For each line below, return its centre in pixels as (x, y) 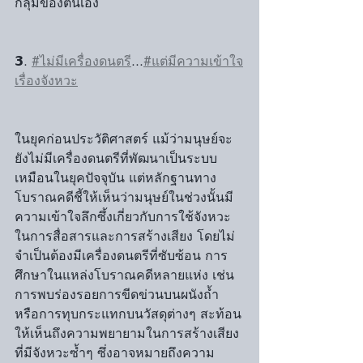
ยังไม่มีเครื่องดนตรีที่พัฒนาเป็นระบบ (116, 158)
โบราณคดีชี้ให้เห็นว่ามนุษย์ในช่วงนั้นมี (124, 197)
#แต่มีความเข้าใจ (193, 61)
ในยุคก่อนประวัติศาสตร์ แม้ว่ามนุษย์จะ (124, 139)
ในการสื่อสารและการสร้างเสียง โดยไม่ (125, 236)
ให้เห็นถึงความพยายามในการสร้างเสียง (127, 333)
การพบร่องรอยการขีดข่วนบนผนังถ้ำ (119, 295)
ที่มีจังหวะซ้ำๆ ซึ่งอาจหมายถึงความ (115, 353)
